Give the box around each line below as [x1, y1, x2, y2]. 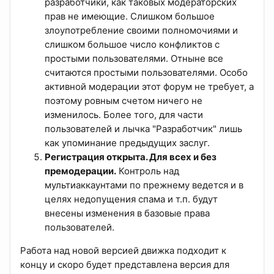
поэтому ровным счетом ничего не [45, 95, 202, 107]
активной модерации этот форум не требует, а [45, 81, 254, 93]
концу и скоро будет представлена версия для [20, 259, 229, 271]
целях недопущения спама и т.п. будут [45, 193, 218, 206]
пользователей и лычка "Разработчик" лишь [45, 123, 242, 135]
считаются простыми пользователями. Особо [45, 67, 248, 79]
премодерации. [45, 165, 116, 177]
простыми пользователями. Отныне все [45, 53, 223, 65]
